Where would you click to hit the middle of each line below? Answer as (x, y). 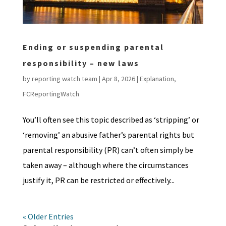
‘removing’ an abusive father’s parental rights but (108, 135)
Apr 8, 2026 (118, 79)
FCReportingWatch (51, 94)
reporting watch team (64, 79)
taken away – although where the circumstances (105, 165)
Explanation (157, 79)
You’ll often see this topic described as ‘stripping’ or (111, 120)
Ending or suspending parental (93, 47)
